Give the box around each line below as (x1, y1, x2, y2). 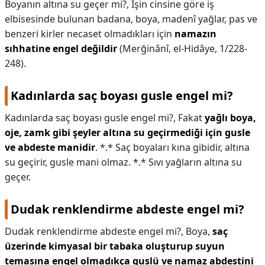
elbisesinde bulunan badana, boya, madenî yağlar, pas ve (5, 12, 257, 25)
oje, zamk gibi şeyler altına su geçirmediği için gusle (5, 126, 250, 139)
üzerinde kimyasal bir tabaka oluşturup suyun (5, 240, 225, 253)
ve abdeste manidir (5, 141, 95, 154)
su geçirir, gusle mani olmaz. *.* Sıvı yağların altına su (5, 156, 242, 169)
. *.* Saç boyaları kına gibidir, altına (95, 141, 250, 154)
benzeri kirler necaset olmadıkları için (5, 27, 174, 40)
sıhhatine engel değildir (5, 42, 117, 55)
